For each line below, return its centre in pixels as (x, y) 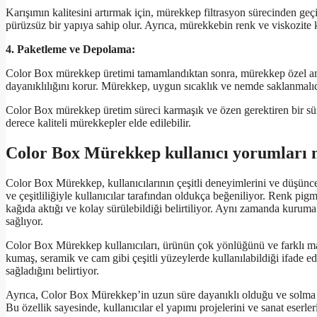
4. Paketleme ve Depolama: (70, 49)
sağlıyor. (24, 221)
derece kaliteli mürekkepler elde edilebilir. (98, 122)
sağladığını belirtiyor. (52, 270)
